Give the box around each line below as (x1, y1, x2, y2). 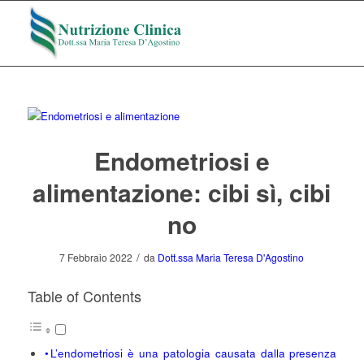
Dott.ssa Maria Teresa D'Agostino (158, 250, 305, 264)
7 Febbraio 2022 (59, 250, 133, 264)
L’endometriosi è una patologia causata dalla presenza (50, 345, 337, 362)
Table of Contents (27, 285, 141, 307)
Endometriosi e (93, 143, 270, 178)
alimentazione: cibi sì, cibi (32, 175, 331, 210)
